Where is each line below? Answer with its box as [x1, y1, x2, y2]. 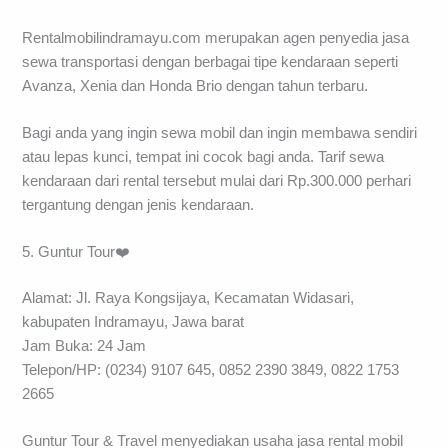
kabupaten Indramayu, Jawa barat [22, 314, 245, 331]
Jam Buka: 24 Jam [22, 338, 147, 355]
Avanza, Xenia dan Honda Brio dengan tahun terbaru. [22, 77, 369, 94]
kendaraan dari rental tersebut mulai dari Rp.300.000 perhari [22, 172, 412, 189]
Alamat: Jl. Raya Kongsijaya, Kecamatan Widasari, [22, 290, 355, 307]
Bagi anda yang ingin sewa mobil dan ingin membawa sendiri [22, 124, 418, 141]
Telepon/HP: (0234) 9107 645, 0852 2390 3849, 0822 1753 [22, 362, 400, 379]
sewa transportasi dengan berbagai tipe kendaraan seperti [22, 53, 399, 70]
